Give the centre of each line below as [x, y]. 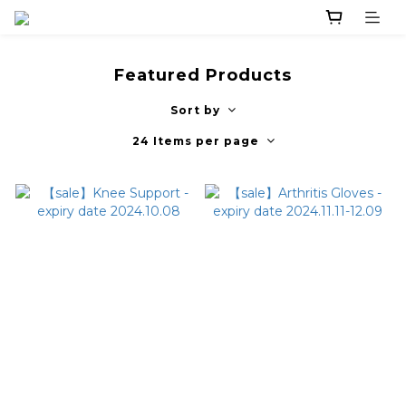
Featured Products [203, 76]
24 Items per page [195, 141]
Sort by [195, 111]
